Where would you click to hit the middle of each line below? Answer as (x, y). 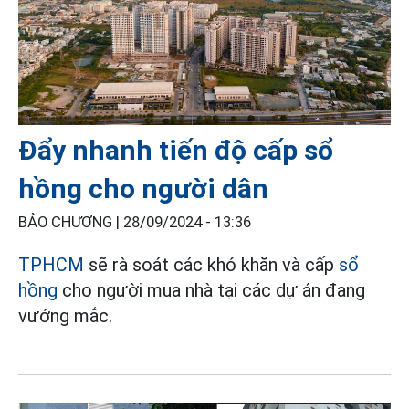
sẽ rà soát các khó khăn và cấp (211, 265)
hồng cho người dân (143, 189)
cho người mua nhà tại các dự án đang (211, 291)
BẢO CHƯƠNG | (71, 223)
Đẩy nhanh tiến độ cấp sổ (176, 151)
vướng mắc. (65, 316)
